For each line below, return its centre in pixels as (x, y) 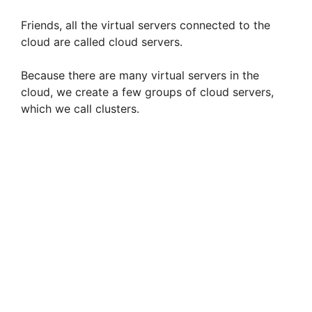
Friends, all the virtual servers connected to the (146, 25)
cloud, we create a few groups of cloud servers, (147, 92)
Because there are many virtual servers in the (140, 76)
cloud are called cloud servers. (102, 42)
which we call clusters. (80, 109)
